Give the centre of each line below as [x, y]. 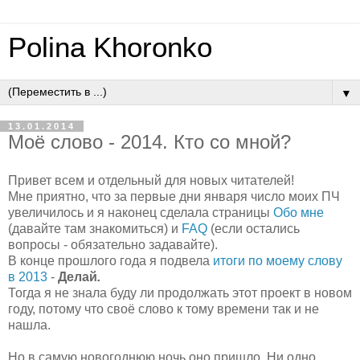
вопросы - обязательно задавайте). [113, 244]
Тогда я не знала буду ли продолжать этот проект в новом [180, 292]
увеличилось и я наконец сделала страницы [141, 212]
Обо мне [299, 212]
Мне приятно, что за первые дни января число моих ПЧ [174, 196]
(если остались [254, 228]
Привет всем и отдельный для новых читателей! [151, 180]
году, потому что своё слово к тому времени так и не [164, 309]
